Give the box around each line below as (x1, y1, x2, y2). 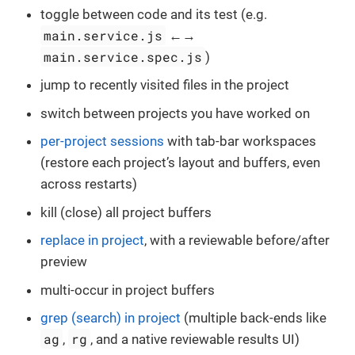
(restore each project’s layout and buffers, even (40, 155, 320, 171)
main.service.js (44, 26, 163, 44)
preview (40, 254, 87, 270)
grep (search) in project (40, 310, 181, 326)
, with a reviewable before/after (144, 232, 330, 249)
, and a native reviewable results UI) (90, 331, 300, 348)
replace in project (40, 232, 144, 249)
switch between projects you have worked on (40, 105, 310, 121)
